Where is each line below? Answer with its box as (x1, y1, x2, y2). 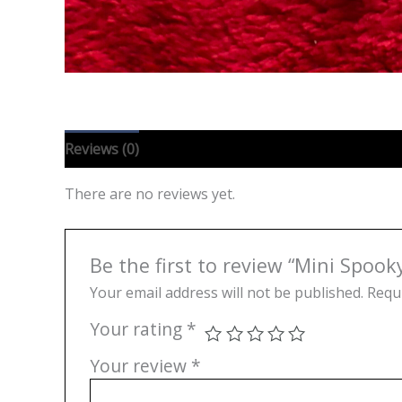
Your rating (89, 317, 187, 342)
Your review (89, 354, 191, 379)
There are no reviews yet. (65, 184, 235, 204)
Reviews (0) (65, 139, 139, 159)
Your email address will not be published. (89, 283, 363, 303)
